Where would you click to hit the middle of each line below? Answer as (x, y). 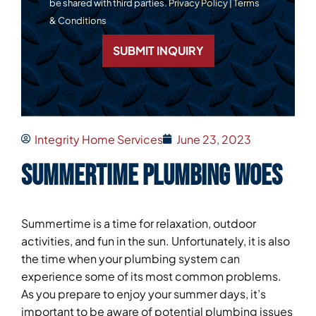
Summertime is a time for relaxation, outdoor (139, 224)
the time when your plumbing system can (130, 259)
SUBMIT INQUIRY (158, 50)
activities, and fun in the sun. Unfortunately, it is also (156, 241)
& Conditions (78, 20)
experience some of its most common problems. (151, 276)
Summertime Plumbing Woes (152, 176)
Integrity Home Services (99, 139)
